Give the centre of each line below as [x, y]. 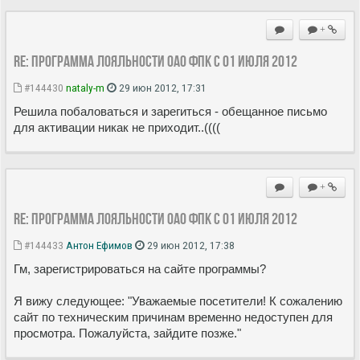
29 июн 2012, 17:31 [162, 88]
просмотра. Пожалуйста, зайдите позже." [127, 333]
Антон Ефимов [99, 245]
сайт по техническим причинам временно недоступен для [173, 317]
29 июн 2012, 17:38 [190, 245]
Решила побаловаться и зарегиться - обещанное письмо [170, 112]
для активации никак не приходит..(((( [117, 128]
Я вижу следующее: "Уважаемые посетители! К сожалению [178, 301]
